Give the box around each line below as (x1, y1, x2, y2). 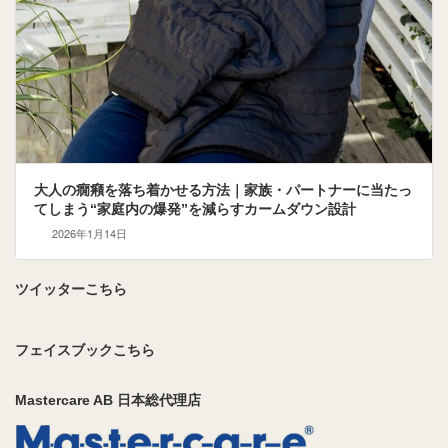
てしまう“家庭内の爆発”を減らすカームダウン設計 (33, 201, 356, 218)
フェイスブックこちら (15, 342, 155, 359)
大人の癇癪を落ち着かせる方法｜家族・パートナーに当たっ (33, 182, 412, 199)
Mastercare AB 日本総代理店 (15, 392, 201, 409)
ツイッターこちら (15, 281, 127, 298)
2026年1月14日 (51, 224, 127, 241)
